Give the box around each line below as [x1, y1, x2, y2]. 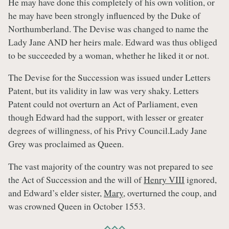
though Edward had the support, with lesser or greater [8, 111, 203, 124]
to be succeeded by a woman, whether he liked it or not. [8, 49, 209, 61]
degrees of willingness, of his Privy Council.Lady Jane [8, 124, 207, 137]
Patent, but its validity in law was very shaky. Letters [8, 84, 199, 97]
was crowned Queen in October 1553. [8, 200, 145, 212]
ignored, [185, 173, 217, 186]
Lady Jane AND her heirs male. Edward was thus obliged [8, 35, 217, 48]
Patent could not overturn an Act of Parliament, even [8, 98, 198, 110]
